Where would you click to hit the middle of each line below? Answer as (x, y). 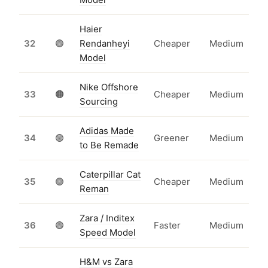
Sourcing (99, 102)
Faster (167, 226)
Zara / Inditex (107, 218)
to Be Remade (109, 145)
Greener (171, 138)
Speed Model (108, 233)
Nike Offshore (109, 87)
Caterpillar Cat (110, 175)
